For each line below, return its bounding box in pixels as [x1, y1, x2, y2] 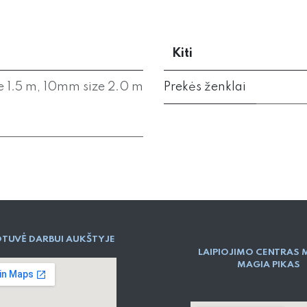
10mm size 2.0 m [43, 81, 143, 94]
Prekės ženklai [164, 81, 246, 94]
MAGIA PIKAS [237, 260, 300, 270]
